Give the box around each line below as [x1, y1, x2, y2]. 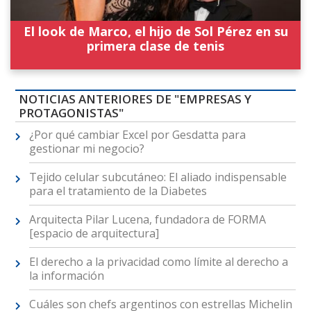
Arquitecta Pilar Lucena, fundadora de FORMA [28, 212, 266, 228]
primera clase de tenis [87, 37, 224, 54]
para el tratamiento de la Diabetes [28, 183, 207, 199]
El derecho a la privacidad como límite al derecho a [28, 254, 288, 270]
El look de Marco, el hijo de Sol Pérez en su [23, 22, 288, 40]
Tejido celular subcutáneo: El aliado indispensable [28, 169, 287, 185]
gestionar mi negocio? [28, 141, 144, 157]
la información [28, 268, 104, 284]
